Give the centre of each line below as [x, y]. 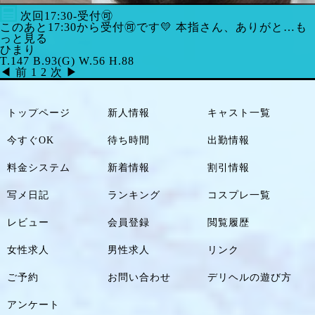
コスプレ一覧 [239, 195]
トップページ [39, 113]
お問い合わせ [139, 277]
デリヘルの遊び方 [250, 277]
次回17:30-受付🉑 [65, 16]
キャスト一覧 [239, 113]
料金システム [39, 168]
